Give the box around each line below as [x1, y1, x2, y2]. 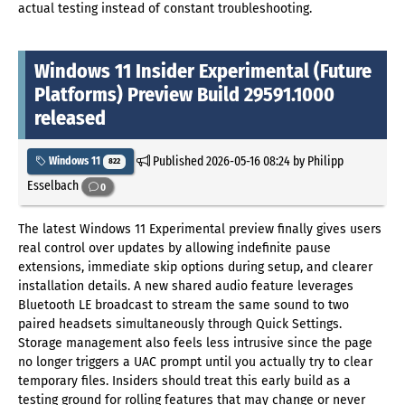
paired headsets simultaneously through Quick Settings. [18, 316, 342, 333]
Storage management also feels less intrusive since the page [18, 335, 372, 352]
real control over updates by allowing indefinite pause [18, 240, 331, 257]
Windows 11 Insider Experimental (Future [34, 59, 372, 84]
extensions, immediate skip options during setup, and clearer [18, 259, 372, 276]
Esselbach [27, 177, 81, 194]
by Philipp [289, 153, 344, 170]
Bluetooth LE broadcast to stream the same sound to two [18, 297, 349, 314]
